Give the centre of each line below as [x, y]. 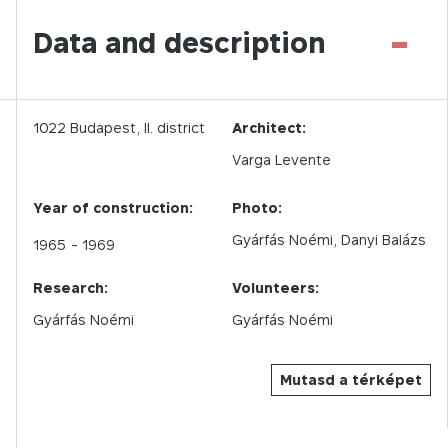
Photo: [257, 207]
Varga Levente [281, 159]
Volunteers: [275, 287]
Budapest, [105, 127]
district [181, 127]
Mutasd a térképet [351, 379]
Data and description [179, 42]
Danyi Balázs [383, 239]
